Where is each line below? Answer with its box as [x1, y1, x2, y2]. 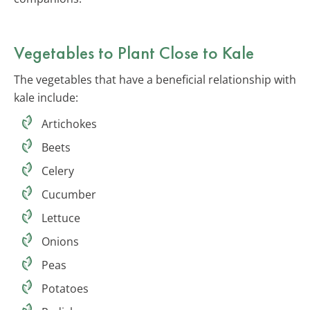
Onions [42, 233, 79, 249]
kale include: [14, 89, 78, 105]
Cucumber [42, 186, 96, 202]
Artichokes [42, 116, 97, 131]
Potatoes [42, 280, 89, 296]
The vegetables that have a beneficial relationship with [14, 71, 296, 87]
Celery [42, 163, 74, 179]
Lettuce [42, 210, 80, 226]
